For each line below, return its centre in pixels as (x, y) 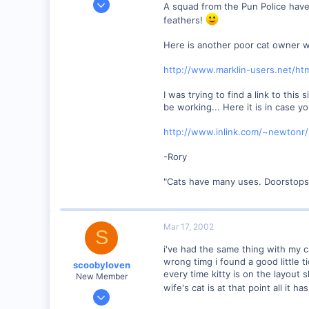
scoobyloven (101, 265)
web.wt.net (121, 84)
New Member (101, 277)
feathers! (185, 20)
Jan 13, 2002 (117, 291)
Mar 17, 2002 (189, 226)
